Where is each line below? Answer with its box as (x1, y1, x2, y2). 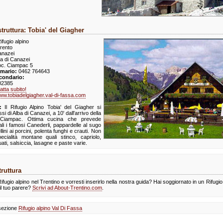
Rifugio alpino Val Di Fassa (18, 205, 82, 211)
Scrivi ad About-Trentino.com (32, 185, 102, 191)
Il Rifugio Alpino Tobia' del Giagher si (1, 104, 101, 110)
